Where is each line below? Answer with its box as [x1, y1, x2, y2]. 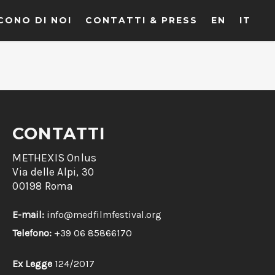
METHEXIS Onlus [12, 152, 97, 164]
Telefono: [12, 227, 52, 239]
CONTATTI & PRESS [85, 15, 198, 26]
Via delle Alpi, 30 [12, 166, 95, 178]
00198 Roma [12, 180, 74, 192]
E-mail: [12, 209, 45, 220]
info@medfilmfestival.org [47, 209, 162, 220]
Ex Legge [12, 258, 53, 269]
